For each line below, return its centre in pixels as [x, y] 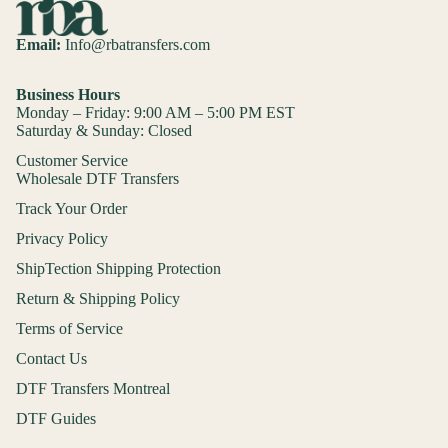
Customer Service [72, 161]
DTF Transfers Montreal [93, 389]
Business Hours [68, 95]
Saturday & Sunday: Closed [104, 131]
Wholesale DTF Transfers [97, 179]
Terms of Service [69, 329]
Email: [38, 45]
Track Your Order [71, 209]
